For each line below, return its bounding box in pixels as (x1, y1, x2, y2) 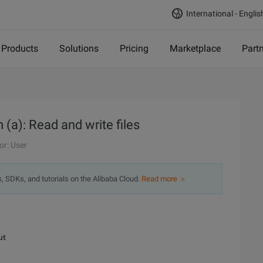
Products (1, 43, 38, 54)
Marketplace (170, 43, 221, 54)
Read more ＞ (141, 174, 187, 183)
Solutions (59, 43, 99, 54)
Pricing (120, 43, 149, 54)
